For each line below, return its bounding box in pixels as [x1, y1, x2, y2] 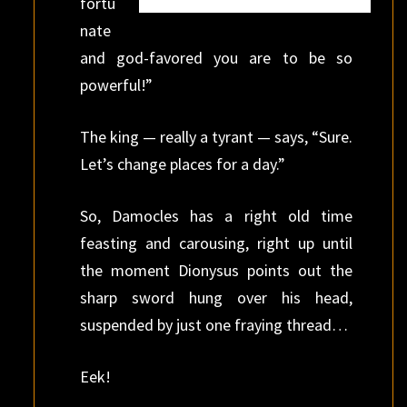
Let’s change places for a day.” [79, 154, 285, 174]
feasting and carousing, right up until [79, 233, 352, 253]
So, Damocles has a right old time [79, 205, 352, 226]
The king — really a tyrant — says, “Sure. [79, 126, 352, 147]
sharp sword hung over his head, [79, 287, 352, 308]
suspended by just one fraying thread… [79, 314, 348, 335]
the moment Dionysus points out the [79, 260, 352, 281]
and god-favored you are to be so [79, 47, 352, 68]
